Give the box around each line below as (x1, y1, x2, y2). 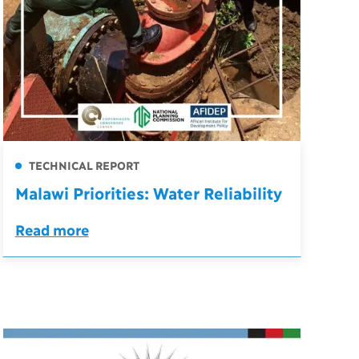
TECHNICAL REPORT (25, 158, 139, 172)
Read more (14, 220, 89, 239)
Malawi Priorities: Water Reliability (14, 183, 282, 203)
